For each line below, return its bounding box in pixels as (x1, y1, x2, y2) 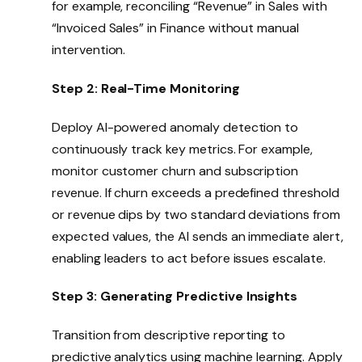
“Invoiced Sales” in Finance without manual (52, 19, 299, 37)
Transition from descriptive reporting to (52, 326, 286, 344)
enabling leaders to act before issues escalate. (52, 249, 326, 267)
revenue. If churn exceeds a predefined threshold (52, 183, 339, 201)
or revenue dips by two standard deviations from (52, 205, 340, 223)
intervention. (52, 41, 126, 59)
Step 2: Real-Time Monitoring (52, 79, 240, 97)
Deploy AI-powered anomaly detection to (52, 118, 299, 136)
